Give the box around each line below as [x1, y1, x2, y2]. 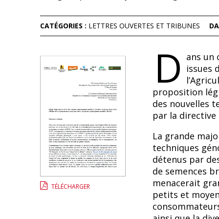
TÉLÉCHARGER [51, 182, 90, 191]
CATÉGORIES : [40, 21, 88, 30]
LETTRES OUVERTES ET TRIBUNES [88, 21, 200, 30]
